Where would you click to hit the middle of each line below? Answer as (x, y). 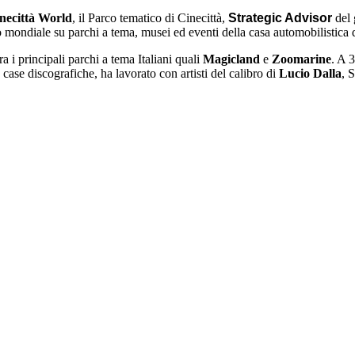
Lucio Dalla (310, 73)
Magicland (233, 59)
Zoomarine (302, 59)
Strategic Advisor (282, 17)
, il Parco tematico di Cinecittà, (150, 17)
